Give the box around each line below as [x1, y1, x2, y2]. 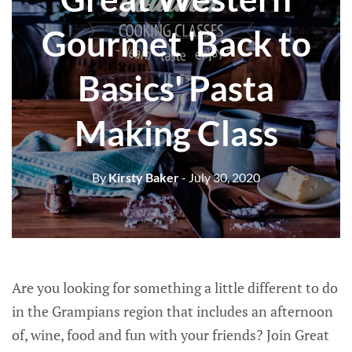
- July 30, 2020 [181, 169, 260, 185]
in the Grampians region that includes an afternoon [12, 302, 333, 321]
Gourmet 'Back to [41, 22, 311, 64]
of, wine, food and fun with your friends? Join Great [12, 325, 329, 345]
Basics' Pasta [78, 67, 274, 108]
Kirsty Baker [106, 169, 179, 185]
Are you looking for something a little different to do [12, 278, 338, 298]
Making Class [74, 112, 278, 153]
